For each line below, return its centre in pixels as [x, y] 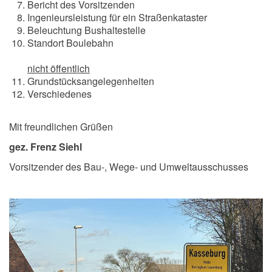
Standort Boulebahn [70, 43]
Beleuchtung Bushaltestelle [87, 30]
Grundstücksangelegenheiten [91, 81]
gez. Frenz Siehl [46, 147]
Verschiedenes [73, 94]
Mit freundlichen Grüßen [61, 127]
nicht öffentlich [59, 68]
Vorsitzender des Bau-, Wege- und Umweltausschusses [129, 167]
